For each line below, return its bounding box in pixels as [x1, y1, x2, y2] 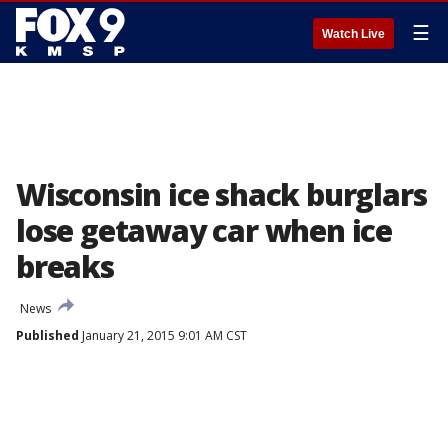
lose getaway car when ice [16, 210, 392, 251]
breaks [16, 246, 114, 287]
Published [16, 327, 79, 344]
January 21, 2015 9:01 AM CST [79, 327, 247, 344]
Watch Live [322, 27, 385, 41]
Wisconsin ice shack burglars [16, 174, 427, 215]
